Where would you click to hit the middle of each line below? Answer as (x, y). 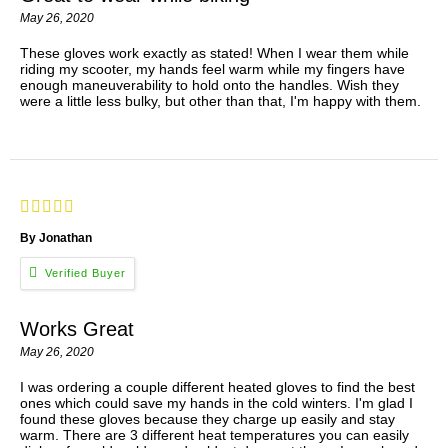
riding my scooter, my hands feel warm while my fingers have (212, 68)
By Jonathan (57, 237)
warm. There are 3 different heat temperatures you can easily (214, 435)
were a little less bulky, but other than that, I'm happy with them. (220, 100)
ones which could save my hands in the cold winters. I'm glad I (216, 403)
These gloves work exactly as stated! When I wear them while (214, 52)
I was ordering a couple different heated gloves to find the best (217, 387)
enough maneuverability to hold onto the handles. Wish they (209, 84)
